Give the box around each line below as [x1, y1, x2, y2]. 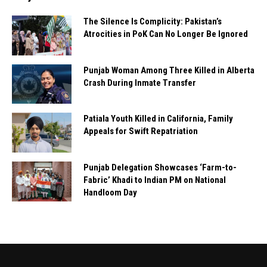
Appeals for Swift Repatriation [83, 126, 198, 137]
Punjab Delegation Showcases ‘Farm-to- [83, 162, 237, 173]
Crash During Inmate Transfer [83, 77, 196, 88]
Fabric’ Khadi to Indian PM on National [83, 175, 226, 186]
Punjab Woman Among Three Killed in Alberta [83, 64, 254, 76]
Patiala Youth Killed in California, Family [83, 113, 233, 125]
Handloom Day [83, 187, 137, 198]
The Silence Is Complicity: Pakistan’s [83, 16, 222, 27]
